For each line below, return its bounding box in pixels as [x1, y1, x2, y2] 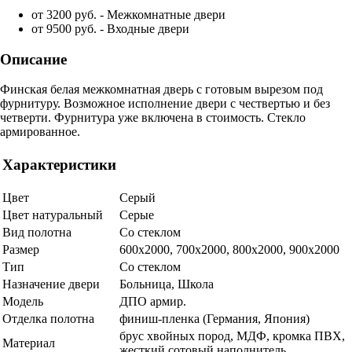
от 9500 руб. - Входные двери [31, 21, 192, 35]
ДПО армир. [119, 295, 186, 309]
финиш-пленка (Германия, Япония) [119, 312, 310, 326]
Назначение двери [2, 277, 100, 291]
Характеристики [2, 156, 116, 173]
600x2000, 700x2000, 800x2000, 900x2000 [119, 243, 339, 257]
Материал [2, 336, 55, 350]
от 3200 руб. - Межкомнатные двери [31, 7, 225, 21]
